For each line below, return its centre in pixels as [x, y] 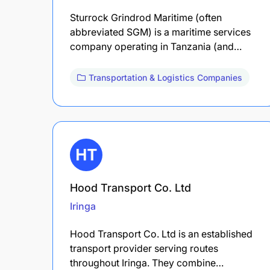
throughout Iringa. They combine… [147, 262]
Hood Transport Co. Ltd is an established [161, 234]
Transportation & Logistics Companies [165, 77]
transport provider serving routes [144, 248]
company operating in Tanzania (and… [156, 46]
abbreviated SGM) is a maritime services [160, 32]
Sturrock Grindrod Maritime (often [146, 17]
